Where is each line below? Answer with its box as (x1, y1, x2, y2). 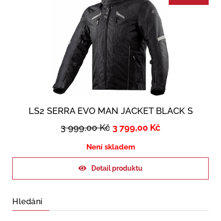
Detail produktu (91, 164, 143, 173)
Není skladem (86, 143, 135, 152)
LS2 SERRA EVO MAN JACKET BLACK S (28, 106, 193, 116)
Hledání (12, 197, 43, 207)
